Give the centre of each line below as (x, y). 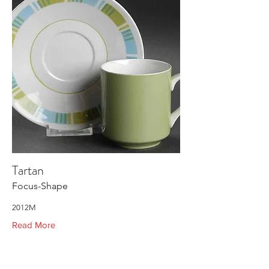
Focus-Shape (40, 186)
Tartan (28, 170)
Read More (34, 225)
